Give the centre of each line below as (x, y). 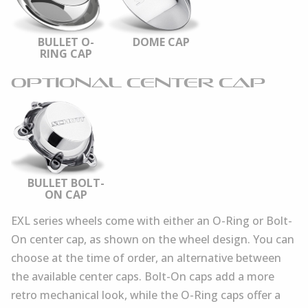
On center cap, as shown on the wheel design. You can (153, 240)
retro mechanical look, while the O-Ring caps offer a (146, 295)
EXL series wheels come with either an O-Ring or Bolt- (152, 221)
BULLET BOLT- (66, 183)
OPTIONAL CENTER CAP (138, 82)
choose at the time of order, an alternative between (146, 258)
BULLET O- (66, 42)
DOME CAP (161, 42)
